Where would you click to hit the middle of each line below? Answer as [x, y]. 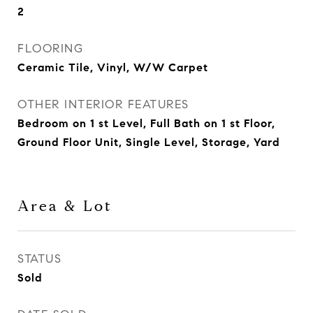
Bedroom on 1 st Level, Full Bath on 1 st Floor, [146, 123]
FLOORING [50, 49]
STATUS [39, 259]
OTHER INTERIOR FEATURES [103, 104]
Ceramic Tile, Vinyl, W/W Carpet [113, 67]
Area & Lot [65, 206]
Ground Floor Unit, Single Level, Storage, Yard [149, 142]
